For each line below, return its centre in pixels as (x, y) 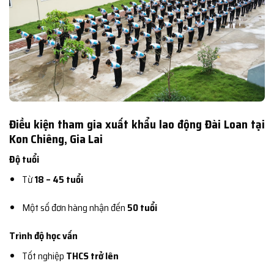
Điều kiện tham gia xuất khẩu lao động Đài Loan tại (137, 124)
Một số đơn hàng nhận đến (74, 208)
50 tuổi (142, 208)
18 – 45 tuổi (58, 180)
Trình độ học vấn (43, 235)
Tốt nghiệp (44, 256)
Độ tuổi (24, 160)
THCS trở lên (92, 256)
